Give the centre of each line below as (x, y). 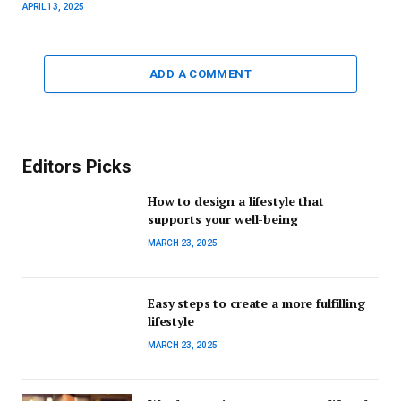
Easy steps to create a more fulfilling (256, 303)
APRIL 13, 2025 (53, 7)
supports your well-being (223, 219)
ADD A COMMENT (200, 74)
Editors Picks (77, 167)
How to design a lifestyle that (236, 201)
